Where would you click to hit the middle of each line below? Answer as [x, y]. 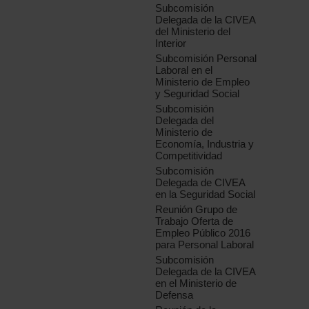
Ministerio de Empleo [203, 82]
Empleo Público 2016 [203, 233]
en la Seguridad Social [206, 195]
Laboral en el [184, 70]
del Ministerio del [193, 32]
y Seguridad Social [198, 94]
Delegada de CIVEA [200, 183]
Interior [171, 43]
